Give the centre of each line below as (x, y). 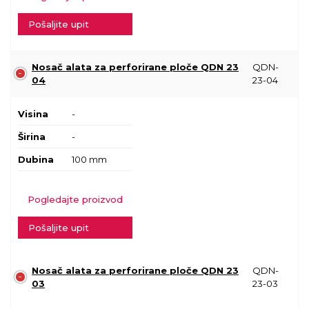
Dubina (36, 159)
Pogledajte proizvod (75, 199)
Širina (32, 136)
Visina (33, 113)
